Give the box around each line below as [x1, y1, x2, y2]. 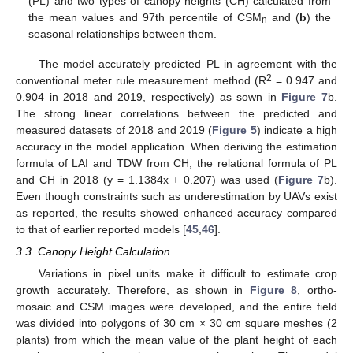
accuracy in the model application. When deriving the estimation [16, 139, 337, 153]
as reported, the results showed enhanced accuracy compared [16, 206, 337, 219]
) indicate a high [256, 123, 338, 136]
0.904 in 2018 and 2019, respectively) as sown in [16, 90, 282, 103]
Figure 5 [212, 123, 257, 136]
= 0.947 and [271, 73, 337, 87]
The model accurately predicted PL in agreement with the [38, 57, 337, 70]
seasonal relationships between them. [28, 27, 217, 40]
